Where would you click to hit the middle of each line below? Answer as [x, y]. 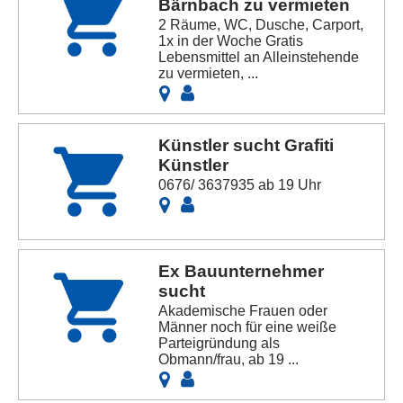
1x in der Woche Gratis [231, 40]
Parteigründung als [219, 344]
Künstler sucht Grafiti [246, 145]
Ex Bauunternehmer [242, 272]
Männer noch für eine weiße [248, 327]
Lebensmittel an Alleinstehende [259, 57]
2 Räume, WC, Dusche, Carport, [261, 24]
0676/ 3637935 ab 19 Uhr [240, 184]
